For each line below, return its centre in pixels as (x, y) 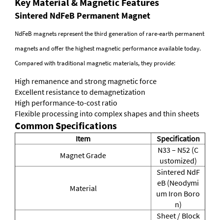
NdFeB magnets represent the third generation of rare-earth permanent (110, 34)
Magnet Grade (83, 155)
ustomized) (178, 161)
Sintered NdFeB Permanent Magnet (82, 16)
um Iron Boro (178, 194)
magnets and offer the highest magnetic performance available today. (108, 49)
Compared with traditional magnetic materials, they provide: (95, 63)
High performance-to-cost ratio (66, 103)
